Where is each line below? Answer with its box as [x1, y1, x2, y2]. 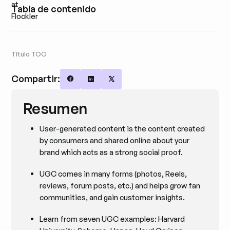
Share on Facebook [70, 79, 137, 89]
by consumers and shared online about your [40, 135, 190, 145]
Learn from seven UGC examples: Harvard [40, 214, 185, 224]
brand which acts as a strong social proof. [40, 147, 183, 157]
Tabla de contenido [11, 3, 97, 15]
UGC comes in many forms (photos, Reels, [40, 168, 187, 179]
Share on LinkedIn [90, 79, 151, 89]
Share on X [111, 79, 148, 89]
